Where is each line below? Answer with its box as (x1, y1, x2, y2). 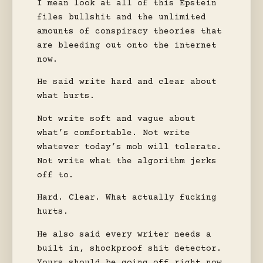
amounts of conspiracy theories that (37, 26, 222, 36)
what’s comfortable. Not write (37, 128, 190, 138)
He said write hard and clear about (37, 77, 217, 87)
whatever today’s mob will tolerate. (37, 142, 222, 152)
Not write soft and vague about (37, 114, 195, 124)
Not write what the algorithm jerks (37, 156, 217, 166)
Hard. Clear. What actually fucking (37, 193, 217, 203)
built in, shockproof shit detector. (37, 244, 222, 254)
